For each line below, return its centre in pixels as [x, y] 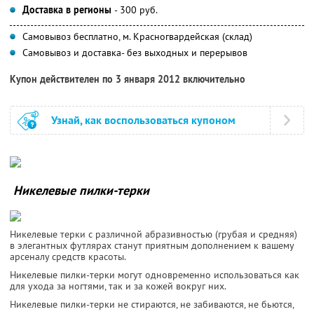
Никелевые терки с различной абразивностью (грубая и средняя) [153, 234]
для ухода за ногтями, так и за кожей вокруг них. [118, 286]
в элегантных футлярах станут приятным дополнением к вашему [152, 245]
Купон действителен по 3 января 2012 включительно [128, 79]
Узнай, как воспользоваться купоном [143, 120]
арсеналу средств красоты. [68, 256]
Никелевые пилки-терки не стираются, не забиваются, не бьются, [152, 304]
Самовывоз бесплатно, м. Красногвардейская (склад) [137, 36]
